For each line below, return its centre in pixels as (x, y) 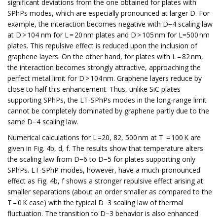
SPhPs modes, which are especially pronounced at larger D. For (109, 13)
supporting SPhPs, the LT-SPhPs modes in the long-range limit (107, 100)
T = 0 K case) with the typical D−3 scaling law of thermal (95, 203)
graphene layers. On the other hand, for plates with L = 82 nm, (105, 56)
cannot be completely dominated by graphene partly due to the (108, 111)
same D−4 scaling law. (43, 122)
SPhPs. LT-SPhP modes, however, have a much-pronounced (104, 170)
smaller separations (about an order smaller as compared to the (110, 192)
